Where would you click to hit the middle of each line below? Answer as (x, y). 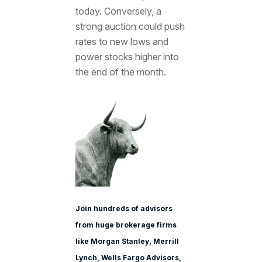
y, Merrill (162, 242)
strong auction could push (130, 27)
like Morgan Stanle (110, 242)
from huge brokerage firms (126, 225)
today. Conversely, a (118, 11)
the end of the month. (120, 72)
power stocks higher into (127, 57)
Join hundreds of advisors (124, 209)
